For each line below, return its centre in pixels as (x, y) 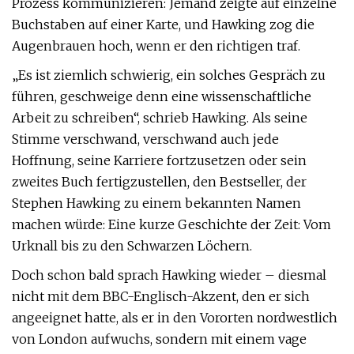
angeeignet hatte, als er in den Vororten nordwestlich (175, 318)
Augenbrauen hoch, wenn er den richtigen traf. (156, 46)
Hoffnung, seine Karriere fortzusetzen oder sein (159, 160)
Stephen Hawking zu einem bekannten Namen (156, 203)
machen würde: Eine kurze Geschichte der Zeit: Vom (171, 224)
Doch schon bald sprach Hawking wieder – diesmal (169, 275)
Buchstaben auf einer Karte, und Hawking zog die (163, 24)
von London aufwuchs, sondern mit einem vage (159, 339)
